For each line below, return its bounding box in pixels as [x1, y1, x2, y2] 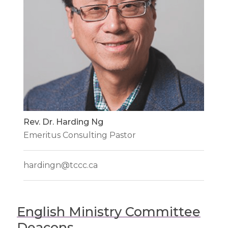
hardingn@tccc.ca [23, 160, 98, 170]
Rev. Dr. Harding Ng [23, 117, 104, 127]
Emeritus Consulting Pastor [23, 130, 136, 140]
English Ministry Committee [16, 203, 201, 219]
